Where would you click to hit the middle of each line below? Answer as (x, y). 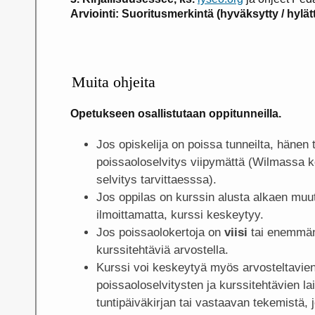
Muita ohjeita (114, 82)
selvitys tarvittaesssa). (156, 179)
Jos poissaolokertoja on (160, 232)
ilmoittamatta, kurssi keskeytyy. (180, 214)
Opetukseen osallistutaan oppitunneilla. (176, 113)
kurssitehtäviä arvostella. (162, 250)
